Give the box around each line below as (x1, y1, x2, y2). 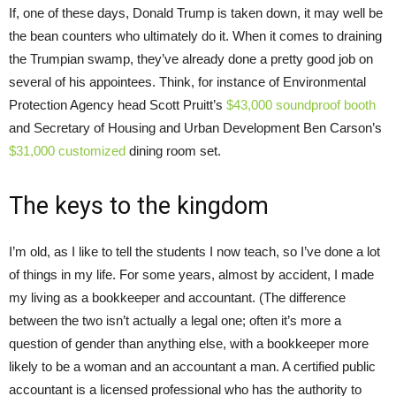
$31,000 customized (9, 142, 126, 158)
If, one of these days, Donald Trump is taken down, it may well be (9, 4, 383, 20)
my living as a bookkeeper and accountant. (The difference (9, 289, 346, 305)
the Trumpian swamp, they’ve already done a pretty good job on (9, 50, 373, 66)
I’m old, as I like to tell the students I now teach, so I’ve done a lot (9, 243, 380, 259)
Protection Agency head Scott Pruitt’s (9, 96, 226, 112)
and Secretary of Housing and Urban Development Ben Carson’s (9, 119, 382, 135)
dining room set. (126, 142, 221, 158)
